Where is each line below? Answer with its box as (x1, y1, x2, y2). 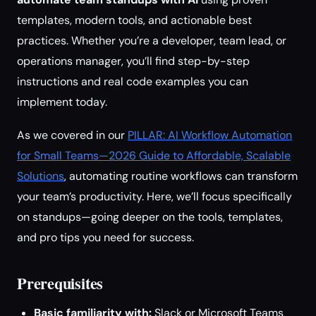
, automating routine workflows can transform (64, 169, 298, 183)
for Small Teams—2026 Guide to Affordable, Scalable (17, 148, 291, 163)
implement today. (17, 95, 107, 109)
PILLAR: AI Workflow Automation (128, 128, 292, 142)
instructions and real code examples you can (17, 74, 248, 89)
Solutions (17, 169, 64, 183)
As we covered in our (17, 128, 128, 142)
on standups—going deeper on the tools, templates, (17, 209, 283, 224)
